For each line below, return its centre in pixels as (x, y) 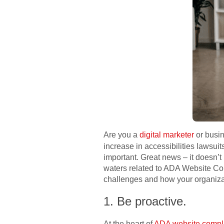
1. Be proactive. (145, 201)
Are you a (121, 134)
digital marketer (167, 134)
